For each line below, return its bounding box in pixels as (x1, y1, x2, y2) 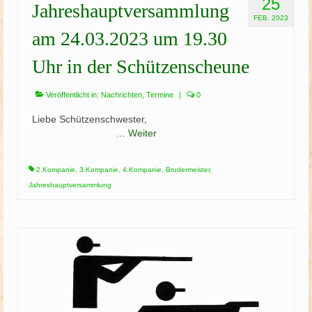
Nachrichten (101, 91, 142, 99)
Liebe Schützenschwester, (32, 114, 278, 125)
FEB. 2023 (253, 14, 288, 22)
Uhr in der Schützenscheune (32, 56, 249, 77)
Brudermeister (166, 166, 210, 173)
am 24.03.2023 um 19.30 (32, 28, 227, 49)
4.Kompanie (123, 166, 162, 173)
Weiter (128, 127, 157, 139)
